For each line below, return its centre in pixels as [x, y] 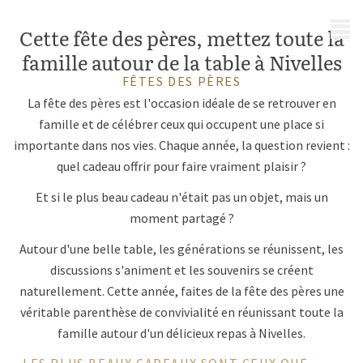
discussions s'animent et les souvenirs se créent [181, 270]
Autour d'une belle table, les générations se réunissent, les [181, 249]
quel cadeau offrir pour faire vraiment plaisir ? [181, 166]
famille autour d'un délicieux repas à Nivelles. [181, 333]
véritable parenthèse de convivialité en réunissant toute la [181, 312]
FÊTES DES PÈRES [181, 81]
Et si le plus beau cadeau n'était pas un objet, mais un [181, 197]
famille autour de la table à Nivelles [181, 62]
